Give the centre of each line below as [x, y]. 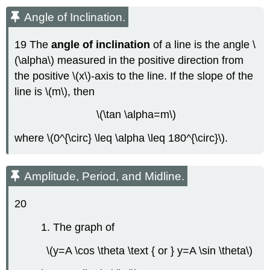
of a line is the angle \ [203, 44]
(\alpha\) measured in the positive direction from [129, 60]
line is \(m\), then [55, 91]
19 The [33, 44]
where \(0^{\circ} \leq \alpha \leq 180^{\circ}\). [121, 138]
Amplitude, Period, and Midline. [105, 177]
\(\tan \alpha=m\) [136, 115]
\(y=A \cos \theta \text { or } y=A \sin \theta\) [149, 250]
